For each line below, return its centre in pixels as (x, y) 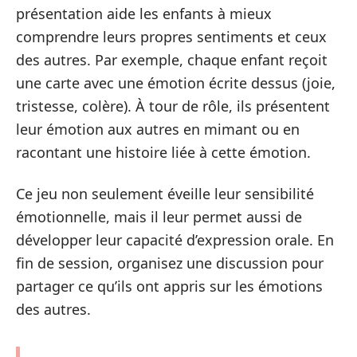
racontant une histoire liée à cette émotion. (163, 153)
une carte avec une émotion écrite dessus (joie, (176, 83)
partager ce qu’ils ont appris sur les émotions (169, 286)
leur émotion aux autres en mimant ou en (158, 129)
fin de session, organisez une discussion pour (170, 263)
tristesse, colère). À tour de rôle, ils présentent (173, 106)
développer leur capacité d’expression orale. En (175, 239)
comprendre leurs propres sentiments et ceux (171, 37)
